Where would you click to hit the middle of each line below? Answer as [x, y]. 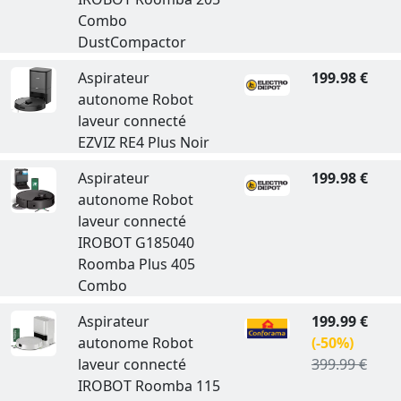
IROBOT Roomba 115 [149, 386]
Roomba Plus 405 [136, 264]
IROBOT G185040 [136, 243]
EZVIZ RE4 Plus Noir [143, 142]
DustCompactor [132, 42]
